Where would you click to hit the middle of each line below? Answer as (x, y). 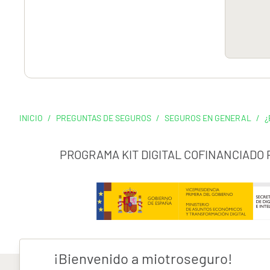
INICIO (31, 118)
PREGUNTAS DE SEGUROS (104, 118)
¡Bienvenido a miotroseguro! (143, 258)
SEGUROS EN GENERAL (208, 118)
